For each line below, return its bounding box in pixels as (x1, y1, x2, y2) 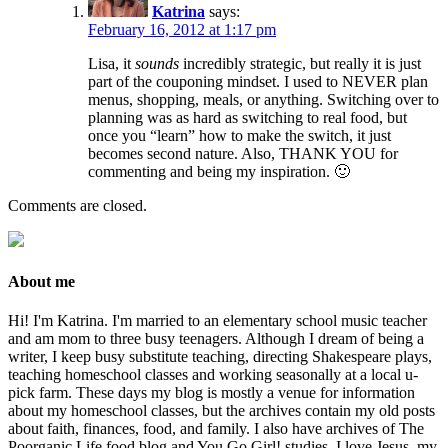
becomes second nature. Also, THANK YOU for (88, 145, 398, 163)
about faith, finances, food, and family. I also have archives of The (8, 419, 424, 437)
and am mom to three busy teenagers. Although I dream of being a (8, 329, 424, 347)
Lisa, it (88, 55, 135, 73)
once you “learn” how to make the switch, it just (88, 127, 391, 145)
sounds (135, 55, 179, 73)
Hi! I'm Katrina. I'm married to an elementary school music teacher (8, 311, 427, 329)
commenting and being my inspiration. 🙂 (88, 163, 350, 181)
